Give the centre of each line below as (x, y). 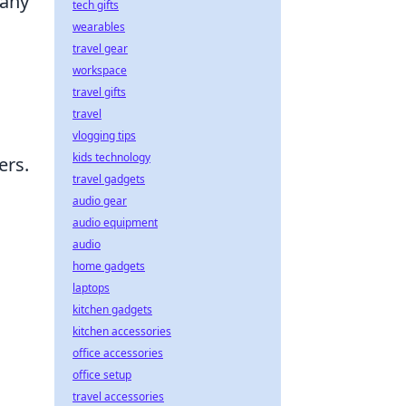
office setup (102, 375)
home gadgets (109, 266)
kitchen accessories (122, 331)
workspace (100, 70)
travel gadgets (109, 179)
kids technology (111, 157)
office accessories (118, 353)
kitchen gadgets (112, 309)
